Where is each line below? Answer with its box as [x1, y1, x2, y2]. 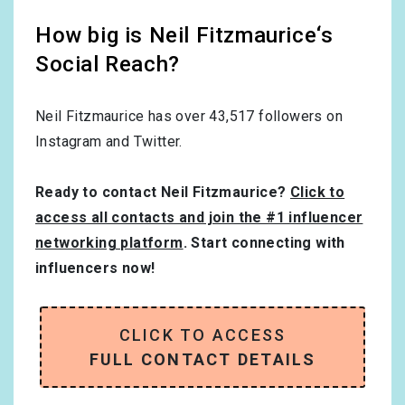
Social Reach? [35, 52, 180, 78]
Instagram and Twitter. [35, 133, 183, 151]
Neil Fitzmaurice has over [35, 108, 210, 126]
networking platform [35, 234, 184, 252]
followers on [254, 108, 344, 126]
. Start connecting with [183, 234, 345, 252]
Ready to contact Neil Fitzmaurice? [35, 184, 290, 202]
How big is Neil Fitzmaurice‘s [35, 23, 334, 49]
